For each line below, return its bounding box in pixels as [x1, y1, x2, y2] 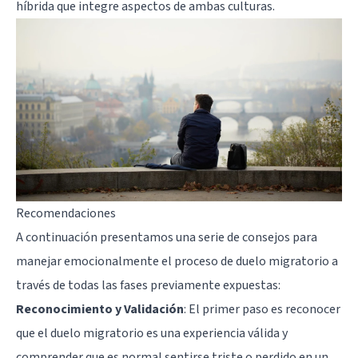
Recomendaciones [16, 205, 116, 223]
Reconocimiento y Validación [16, 300, 184, 319]
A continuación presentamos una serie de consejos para [16, 229, 317, 247]
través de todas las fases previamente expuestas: [16, 276, 280, 295]
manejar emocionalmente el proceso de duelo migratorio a [16, 253, 338, 271]
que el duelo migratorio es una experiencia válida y [16, 324, 288, 343]
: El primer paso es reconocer [184, 300, 340, 319]
